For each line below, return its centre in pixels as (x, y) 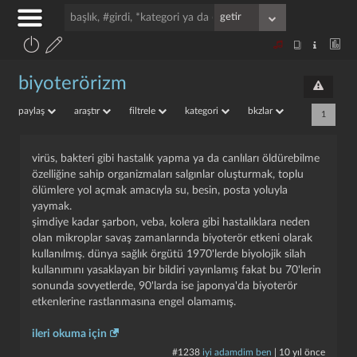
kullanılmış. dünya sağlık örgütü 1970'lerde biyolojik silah (169, 254)
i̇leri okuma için (69, 334)
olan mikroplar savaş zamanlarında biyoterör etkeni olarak (172, 238)
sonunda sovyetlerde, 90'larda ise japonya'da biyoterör (165, 286)
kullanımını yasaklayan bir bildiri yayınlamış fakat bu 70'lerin (177, 270)
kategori (203, 111)
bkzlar (261, 111)
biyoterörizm (73, 84)
